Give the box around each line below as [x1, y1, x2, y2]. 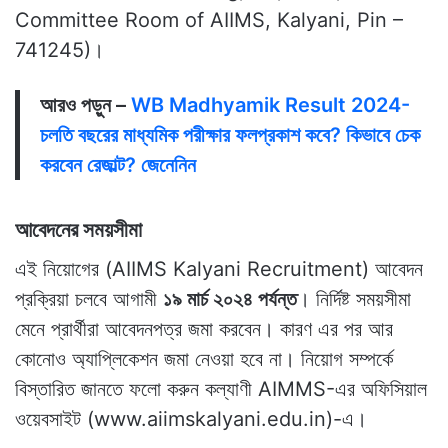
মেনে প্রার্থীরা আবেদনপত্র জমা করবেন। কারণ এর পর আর [15, 317, 393, 342]
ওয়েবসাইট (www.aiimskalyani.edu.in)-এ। [15, 407, 367, 432]
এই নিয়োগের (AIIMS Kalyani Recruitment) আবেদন [15, 257, 423, 282]
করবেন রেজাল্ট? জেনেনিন [40, 152, 196, 177]
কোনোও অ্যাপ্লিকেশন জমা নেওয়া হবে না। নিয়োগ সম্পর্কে [15, 347, 393, 372]
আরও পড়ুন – [40, 92, 131, 117]
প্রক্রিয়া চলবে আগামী [15, 287, 163, 312]
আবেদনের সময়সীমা [15, 216, 142, 242]
